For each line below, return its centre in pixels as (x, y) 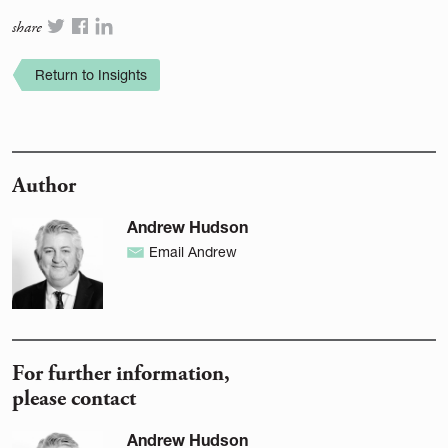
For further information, (121, 373)
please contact (74, 398)
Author (44, 186)
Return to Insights (91, 75)
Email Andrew (192, 252)
